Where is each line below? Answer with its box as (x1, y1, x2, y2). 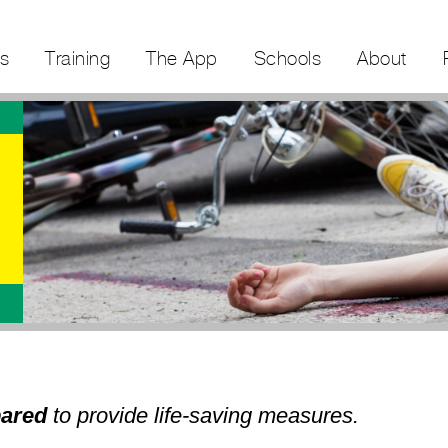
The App (146, 47, 218, 69)
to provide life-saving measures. (47, 403, 360, 428)
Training (45, 47, 111, 69)
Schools (253, 47, 322, 69)
